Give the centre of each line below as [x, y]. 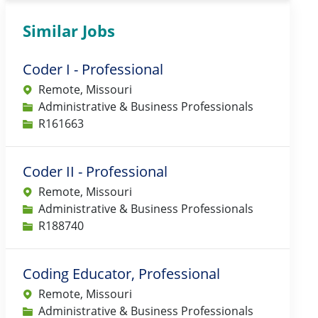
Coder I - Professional [93, 70]
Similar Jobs [69, 31]
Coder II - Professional [95, 172]
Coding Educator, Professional [121, 274]
